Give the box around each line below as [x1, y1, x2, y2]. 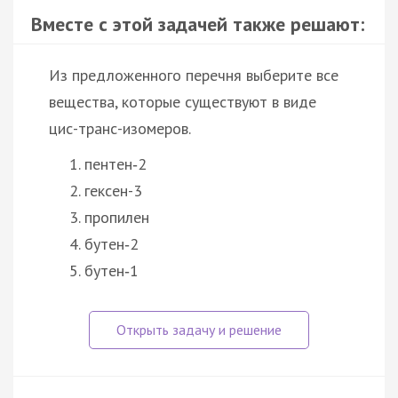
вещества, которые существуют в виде [49, 91, 316, 112]
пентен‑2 [84, 153, 147, 174]
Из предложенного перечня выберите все [49, 64, 338, 85]
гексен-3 [84, 179, 142, 201]
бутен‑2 [84, 233, 139, 254]
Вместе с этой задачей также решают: [31, 11, 364, 36]
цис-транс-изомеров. [49, 117, 191, 139]
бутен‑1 [84, 259, 139, 281]
